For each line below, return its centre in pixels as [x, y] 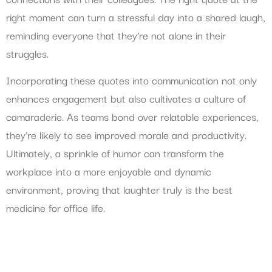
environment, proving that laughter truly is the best [119, 189]
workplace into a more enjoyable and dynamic [109, 171]
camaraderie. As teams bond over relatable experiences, [132, 116]
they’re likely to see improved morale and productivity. [126, 134]
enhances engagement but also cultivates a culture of [126, 98]
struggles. [27, 53]
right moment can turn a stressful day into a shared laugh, [136, 16]
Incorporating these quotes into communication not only [131, 80]
